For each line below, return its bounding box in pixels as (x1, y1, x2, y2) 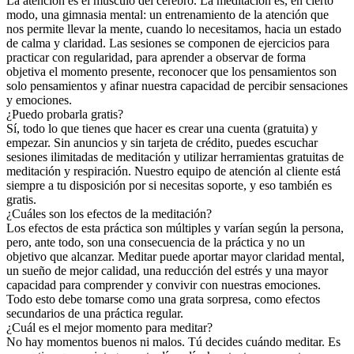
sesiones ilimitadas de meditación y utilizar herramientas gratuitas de (6, 150, 344, 164)
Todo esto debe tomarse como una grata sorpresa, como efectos (6, 292, 320, 307)
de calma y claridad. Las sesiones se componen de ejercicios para (6, 36, 330, 51)
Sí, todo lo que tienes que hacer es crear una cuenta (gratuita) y (6, 122, 318, 136)
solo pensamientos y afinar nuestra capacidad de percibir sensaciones (6, 79, 348, 93)
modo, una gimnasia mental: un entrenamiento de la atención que (6, 8, 329, 22)
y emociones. (6, 93, 72, 107)
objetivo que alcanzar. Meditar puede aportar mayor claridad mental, (6, 250, 345, 264)
